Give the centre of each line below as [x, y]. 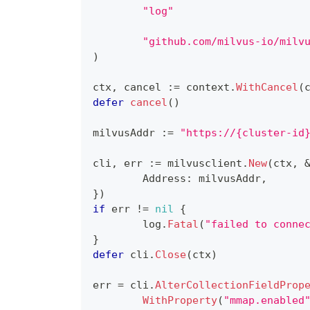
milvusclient [202, 164]
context [205, 88]
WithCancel [267, 88]
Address [164, 179]
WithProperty [180, 301]
